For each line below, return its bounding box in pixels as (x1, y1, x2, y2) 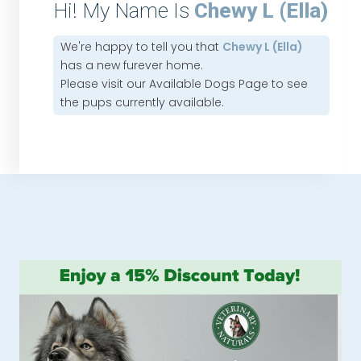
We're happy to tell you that (60, 39, 223, 56)
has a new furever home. (60, 57, 204, 74)
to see (268, 76, 309, 93)
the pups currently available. (60, 94, 225, 111)
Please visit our (60, 76, 150, 93)
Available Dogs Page (149, 76, 269, 93)
